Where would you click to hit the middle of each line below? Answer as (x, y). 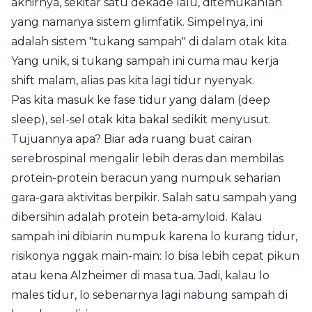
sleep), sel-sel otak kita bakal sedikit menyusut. (141, 119)
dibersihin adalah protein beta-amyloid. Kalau (137, 217)
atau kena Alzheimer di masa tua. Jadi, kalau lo (140, 275)
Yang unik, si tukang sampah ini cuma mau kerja (145, 61)
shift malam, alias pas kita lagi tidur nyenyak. (133, 80)
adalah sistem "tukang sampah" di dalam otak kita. (150, 41)
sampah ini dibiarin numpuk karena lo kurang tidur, (154, 236)
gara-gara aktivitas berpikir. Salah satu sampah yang (154, 197)
